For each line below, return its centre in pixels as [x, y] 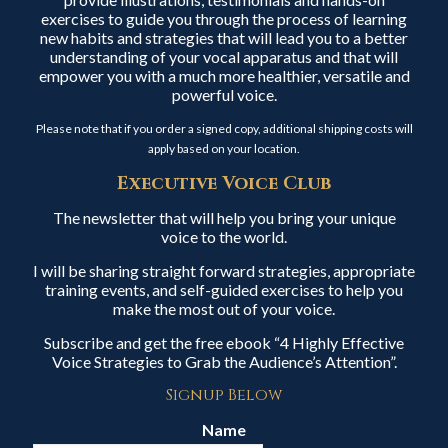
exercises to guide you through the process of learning [224, 18]
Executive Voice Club [224, 183]
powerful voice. [224, 94]
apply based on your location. [224, 148]
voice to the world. [224, 236]
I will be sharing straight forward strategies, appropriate [224, 270]
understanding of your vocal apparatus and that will [224, 56]
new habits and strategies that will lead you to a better [224, 37]
